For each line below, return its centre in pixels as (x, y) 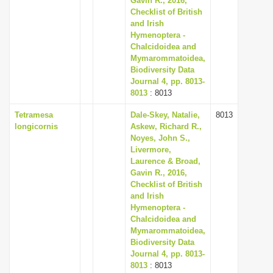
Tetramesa (34, 115)
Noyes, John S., (160, 138)
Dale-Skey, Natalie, (165, 115)
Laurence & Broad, (165, 161)
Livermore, (151, 150)
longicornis (36, 126)
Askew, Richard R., (166, 126)
